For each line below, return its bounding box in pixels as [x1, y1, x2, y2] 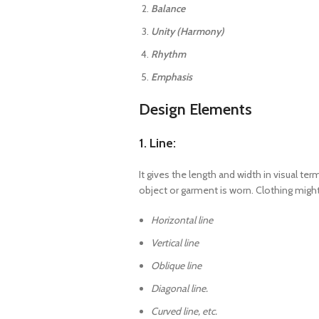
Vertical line [151, 236, 199, 250]
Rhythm [151, 48, 187, 61]
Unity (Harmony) [151, 25, 225, 38]
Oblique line [151, 259, 202, 273]
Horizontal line [151, 214, 214, 227]
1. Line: [139, 135, 177, 152]
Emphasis [151, 70, 193, 84]
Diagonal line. [151, 282, 209, 296]
